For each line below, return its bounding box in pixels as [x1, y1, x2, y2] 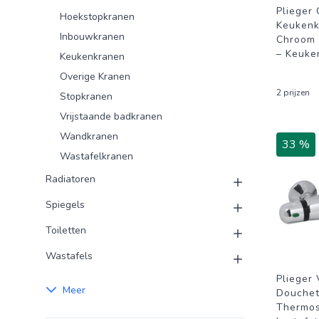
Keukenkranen [60, 50, 125, 63]
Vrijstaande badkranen [60, 110, 162, 123]
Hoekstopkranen [60, 10, 135, 23]
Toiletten [46, 224, 86, 237]
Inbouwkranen [60, 30, 125, 43]
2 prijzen [276, 87, 310, 98]
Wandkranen [60, 130, 118, 143]
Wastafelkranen [60, 150, 133, 163]
